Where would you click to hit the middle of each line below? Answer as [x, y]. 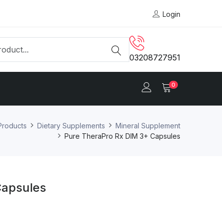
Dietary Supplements [71, 125]
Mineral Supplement [148, 125]
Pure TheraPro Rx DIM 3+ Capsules [122, 136]
